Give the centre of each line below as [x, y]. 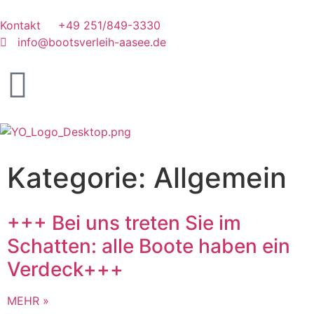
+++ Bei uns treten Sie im [124, 223]
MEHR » [28, 301]
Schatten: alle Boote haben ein [149, 246]
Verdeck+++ [65, 269]
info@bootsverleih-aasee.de [92, 42]
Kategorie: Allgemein [147, 178]
